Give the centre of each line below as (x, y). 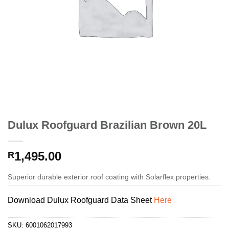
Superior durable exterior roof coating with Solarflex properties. (109, 177)
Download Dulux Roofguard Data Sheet (81, 200)
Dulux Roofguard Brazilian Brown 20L (107, 125)
